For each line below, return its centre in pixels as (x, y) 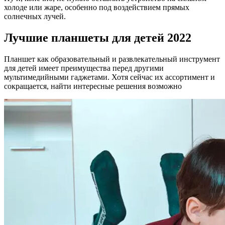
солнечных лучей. (35, 17)
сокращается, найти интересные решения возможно (93, 86)
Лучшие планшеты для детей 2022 (98, 38)
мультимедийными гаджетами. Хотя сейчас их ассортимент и (109, 77)
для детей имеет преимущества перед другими (84, 68)
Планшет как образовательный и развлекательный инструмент (112, 59)
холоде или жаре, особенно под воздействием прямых (97, 8)
